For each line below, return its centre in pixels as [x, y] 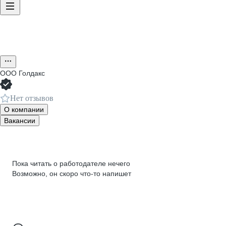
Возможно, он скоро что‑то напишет [72, 174]
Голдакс [32, 73]
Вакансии [20, 121]
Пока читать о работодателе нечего [71, 163]
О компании [24, 109]
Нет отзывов [32, 98]
